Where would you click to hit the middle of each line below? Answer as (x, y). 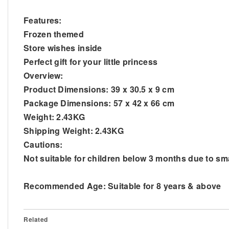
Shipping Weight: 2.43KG (74, 130)
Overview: (43, 75)
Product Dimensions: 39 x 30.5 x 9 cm (99, 89)
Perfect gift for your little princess (91, 61)
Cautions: (43, 144)
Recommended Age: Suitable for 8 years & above (122, 186)
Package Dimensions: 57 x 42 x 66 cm (99, 103)
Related (36, 219)
